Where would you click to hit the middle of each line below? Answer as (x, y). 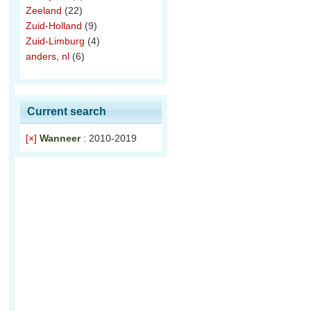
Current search (67, 111)
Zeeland (44, 10)
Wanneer (61, 138)
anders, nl (48, 56)
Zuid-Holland (54, 26)
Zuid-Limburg (55, 41)
